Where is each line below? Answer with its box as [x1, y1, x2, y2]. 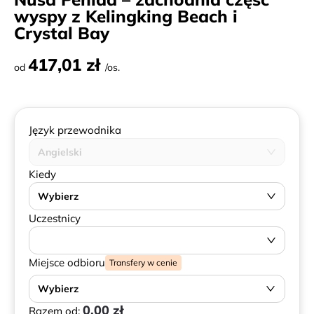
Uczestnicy [29, 212, 81, 225]
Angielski [38, 146, 82, 158]
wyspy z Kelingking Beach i [14, 6, 238, 27]
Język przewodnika [29, 123, 121, 137]
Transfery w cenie [109, 257, 177, 268]
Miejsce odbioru [29, 256, 105, 269]
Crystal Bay [14, 22, 109, 43]
